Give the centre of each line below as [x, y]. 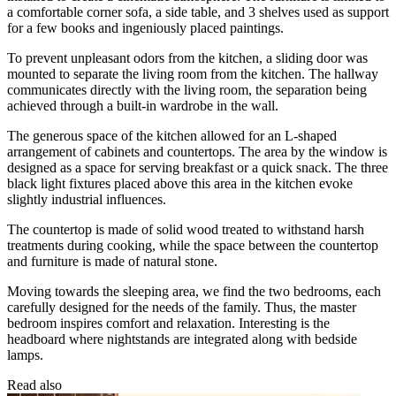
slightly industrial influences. [87, 199]
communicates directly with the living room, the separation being [187, 89]
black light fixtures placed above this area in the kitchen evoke [180, 183]
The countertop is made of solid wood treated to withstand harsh [186, 229]
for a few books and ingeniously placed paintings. [145, 27]
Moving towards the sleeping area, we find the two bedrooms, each [194, 291]
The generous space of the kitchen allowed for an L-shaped [172, 135]
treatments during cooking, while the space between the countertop [193, 245]
